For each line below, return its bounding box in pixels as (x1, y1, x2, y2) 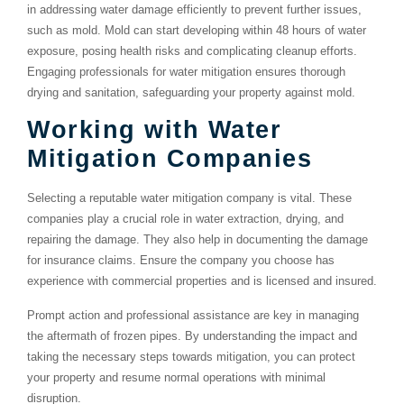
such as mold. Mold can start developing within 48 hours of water (27, 23, 366, 37)
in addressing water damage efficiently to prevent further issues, (27, 2, 362, 16)
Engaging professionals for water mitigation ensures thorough (27, 64, 345, 78)
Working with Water (27, 115, 281, 144)
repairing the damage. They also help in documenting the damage (27, 233, 368, 247)
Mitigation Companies (27, 144, 312, 173)
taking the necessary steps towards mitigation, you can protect (27, 349, 355, 363)
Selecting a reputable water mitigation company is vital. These (27, 191, 352, 206)
